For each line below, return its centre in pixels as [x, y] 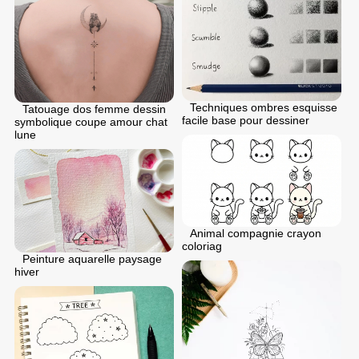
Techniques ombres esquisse [264, 108]
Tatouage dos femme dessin [94, 109]
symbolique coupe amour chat [91, 122]
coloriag [202, 246]
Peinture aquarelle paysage [92, 259]
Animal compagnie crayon [256, 234]
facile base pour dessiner [246, 121]
